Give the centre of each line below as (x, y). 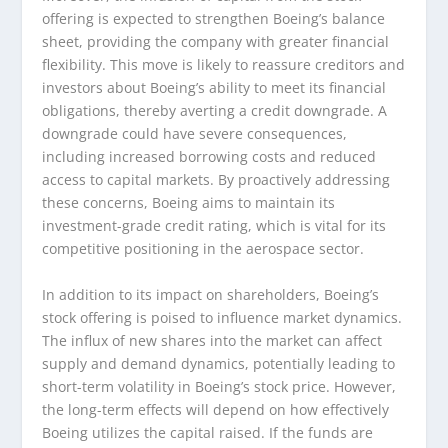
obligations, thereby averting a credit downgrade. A (215, 111)
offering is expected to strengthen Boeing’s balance (214, 19)
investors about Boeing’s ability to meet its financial (214, 88)
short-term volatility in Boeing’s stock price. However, (219, 386)
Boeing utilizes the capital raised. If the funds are (208, 432)
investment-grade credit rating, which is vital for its (214, 226)
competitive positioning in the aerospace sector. (203, 249)
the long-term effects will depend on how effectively (216, 409)
